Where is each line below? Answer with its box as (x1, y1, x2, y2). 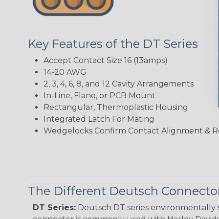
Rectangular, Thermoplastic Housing (44, 102, 188, 112)
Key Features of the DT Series (28, 36, 198, 51)
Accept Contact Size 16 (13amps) (44, 55, 168, 65)
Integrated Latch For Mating (44, 114, 154, 124)
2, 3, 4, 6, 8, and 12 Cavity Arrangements (44, 79, 194, 88)
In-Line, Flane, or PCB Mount (44, 90, 155, 100)
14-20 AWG (44, 67, 87, 77)
